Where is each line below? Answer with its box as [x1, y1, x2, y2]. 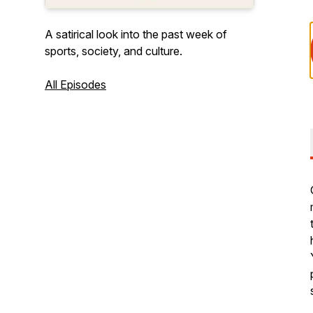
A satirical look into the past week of [45, 27, 227, 41]
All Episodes [45, 78, 106, 92]
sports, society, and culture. [45, 44, 182, 58]
